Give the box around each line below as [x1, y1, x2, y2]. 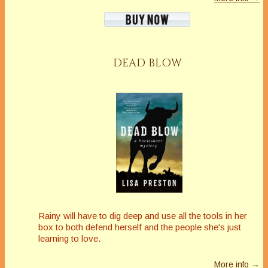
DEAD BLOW [113, 56, 182, 71]
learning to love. [38, 233, 100, 243]
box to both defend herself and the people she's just [38, 221, 241, 232]
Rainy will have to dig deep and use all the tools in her [38, 210, 247, 221]
